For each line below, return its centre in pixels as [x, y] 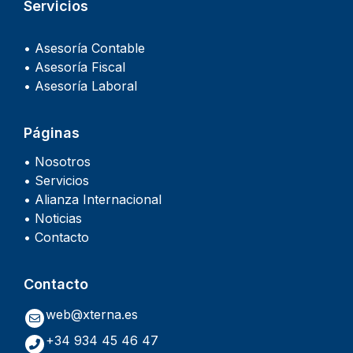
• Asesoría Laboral [80, 85]
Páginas [52, 132]
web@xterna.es [92, 314]
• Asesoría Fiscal [74, 67]
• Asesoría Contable [84, 48]
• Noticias [53, 218]
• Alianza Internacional [93, 199]
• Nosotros [57, 161]
